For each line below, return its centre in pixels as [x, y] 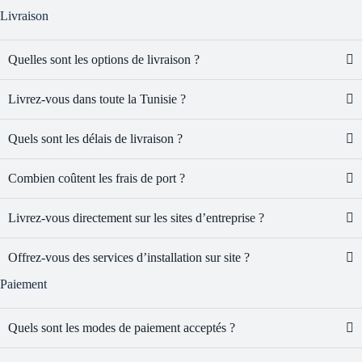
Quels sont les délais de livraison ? [95, 139]
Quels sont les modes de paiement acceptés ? [122, 328]
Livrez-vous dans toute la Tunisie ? [97, 99]
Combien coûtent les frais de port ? [97, 179]
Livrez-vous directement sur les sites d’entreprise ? [136, 218]
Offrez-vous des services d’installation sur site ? [129, 258]
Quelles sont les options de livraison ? [104, 60]
